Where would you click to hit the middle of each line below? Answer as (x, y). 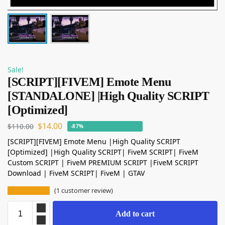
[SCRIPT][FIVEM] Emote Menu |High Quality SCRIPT (94, 141)
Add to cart (135, 213)
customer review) (87, 190)
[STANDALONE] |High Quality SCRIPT (108, 96)
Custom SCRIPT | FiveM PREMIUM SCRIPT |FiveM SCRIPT (103, 162)
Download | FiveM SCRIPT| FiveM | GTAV (76, 173)
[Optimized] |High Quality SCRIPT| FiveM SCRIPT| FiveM (103, 152)
